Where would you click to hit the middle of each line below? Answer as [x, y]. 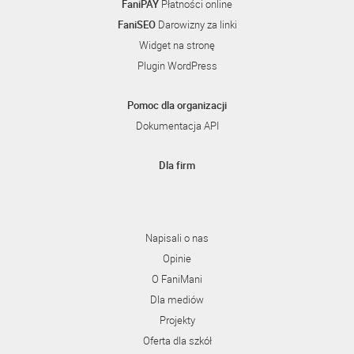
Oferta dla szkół [177, 341]
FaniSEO [136, 24]
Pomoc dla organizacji [177, 105]
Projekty [177, 320]
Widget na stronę [177, 45]
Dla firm [177, 165]
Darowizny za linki [196, 24]
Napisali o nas [177, 238]
